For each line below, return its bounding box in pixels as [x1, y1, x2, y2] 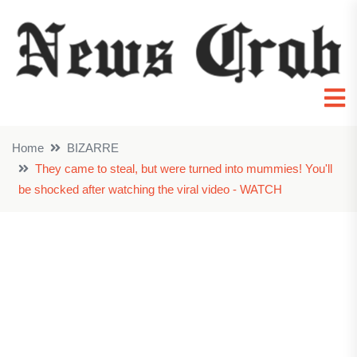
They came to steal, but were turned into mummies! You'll [35, 162, 332, 176]
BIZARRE [67, 141, 119, 155]
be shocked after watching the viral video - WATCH [18, 182, 282, 197]
